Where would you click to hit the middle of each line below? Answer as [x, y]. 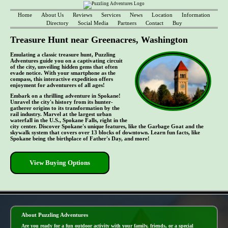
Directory [57, 23]
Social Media [93, 23]
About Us [52, 15]
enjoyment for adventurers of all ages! [58, 85]
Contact [154, 23]
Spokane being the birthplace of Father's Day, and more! [80, 139]
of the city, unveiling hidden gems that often [64, 67]
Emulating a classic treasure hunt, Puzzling [63, 54]
